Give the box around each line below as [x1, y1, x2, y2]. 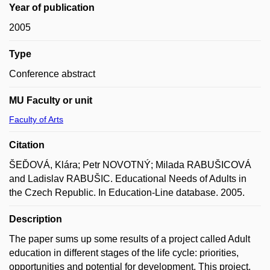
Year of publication [9, 2, 95, 13]
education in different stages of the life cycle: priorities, [9, 248, 239, 258]
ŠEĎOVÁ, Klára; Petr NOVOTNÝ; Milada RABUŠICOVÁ [9, 160, 251, 170]
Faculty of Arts [9, 115, 63, 124]
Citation [9, 140, 45, 150]
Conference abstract [9, 69, 95, 79]
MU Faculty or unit [9, 95, 92, 105]
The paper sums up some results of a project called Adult [9, 234, 250, 244]
